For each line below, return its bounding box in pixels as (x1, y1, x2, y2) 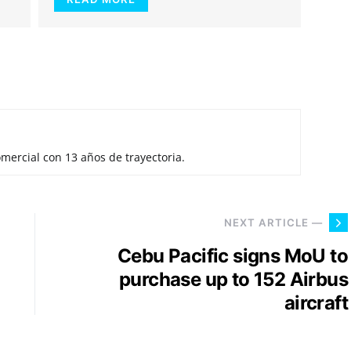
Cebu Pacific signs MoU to (118, 244, 348, 267)
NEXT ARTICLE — (224, 215, 323, 229)
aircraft (284, 291, 348, 314)
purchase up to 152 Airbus (119, 268, 348, 291)
